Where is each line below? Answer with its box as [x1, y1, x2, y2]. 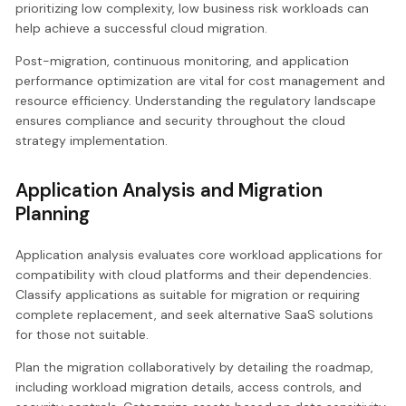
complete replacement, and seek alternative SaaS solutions [15, 305, 374, 323]
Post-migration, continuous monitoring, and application [15, 53, 350, 70]
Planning [15, 201, 91, 227]
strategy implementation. [15, 132, 169, 150]
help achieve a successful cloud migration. [15, 20, 268, 37]
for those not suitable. [15, 325, 150, 343]
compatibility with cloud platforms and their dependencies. [15, 266, 372, 283]
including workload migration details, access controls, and [15, 378, 362, 395]
